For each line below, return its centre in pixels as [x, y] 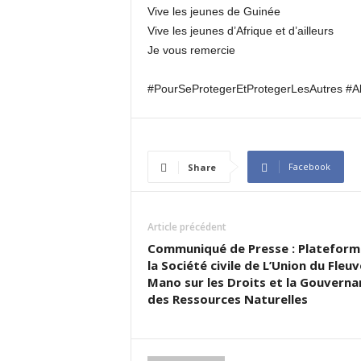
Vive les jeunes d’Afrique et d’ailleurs [240, 31]
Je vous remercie [191, 50]
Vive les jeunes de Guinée [214, 11]
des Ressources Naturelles [227, 299]
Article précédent [187, 227]
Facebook [309, 166]
